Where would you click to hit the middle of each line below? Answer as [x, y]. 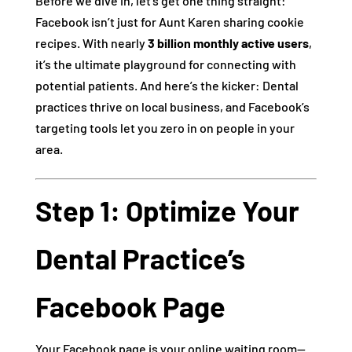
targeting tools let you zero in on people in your [165, 128]
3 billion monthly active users [228, 43]
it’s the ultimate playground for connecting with [165, 64]
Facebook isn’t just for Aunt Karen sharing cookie [169, 22]
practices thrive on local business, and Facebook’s [172, 107]
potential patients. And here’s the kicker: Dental [167, 86]
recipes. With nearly [91, 43]
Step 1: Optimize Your [167, 211]
